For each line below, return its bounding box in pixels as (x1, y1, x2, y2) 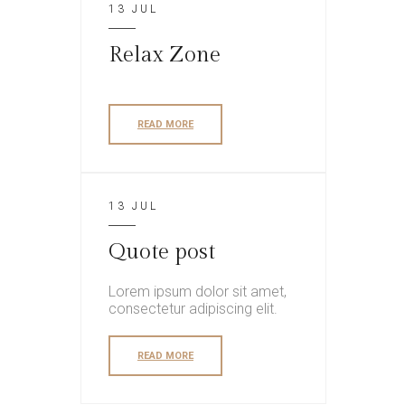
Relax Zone (108, 42, 221, 68)
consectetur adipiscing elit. (108, 299, 278, 317)
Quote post (108, 239, 215, 265)
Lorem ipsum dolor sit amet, (108, 282, 287, 300)
